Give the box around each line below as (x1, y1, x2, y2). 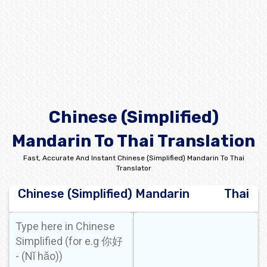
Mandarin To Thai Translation (12, 131, 255, 151)
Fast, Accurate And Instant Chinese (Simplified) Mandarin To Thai (23, 154, 244, 162)
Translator (116, 164, 151, 172)
